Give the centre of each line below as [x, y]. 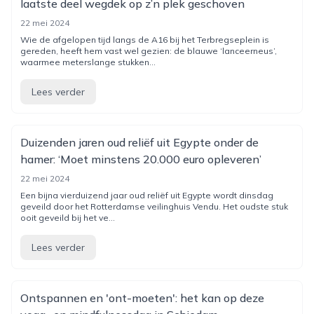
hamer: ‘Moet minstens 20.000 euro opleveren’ [141, 159]
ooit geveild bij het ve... [68, 218]
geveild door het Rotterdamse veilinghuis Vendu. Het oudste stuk [154, 206]
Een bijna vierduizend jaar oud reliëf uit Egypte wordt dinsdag [147, 195]
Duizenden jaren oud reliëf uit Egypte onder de [139, 142]
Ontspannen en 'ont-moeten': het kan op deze [142, 298]
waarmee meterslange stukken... [88, 62]
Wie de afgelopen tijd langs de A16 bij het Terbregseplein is [145, 40]
